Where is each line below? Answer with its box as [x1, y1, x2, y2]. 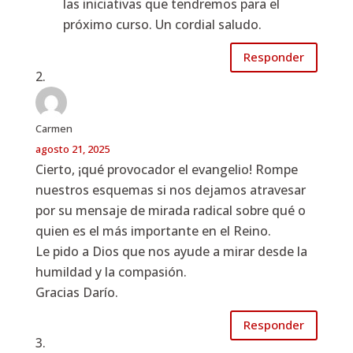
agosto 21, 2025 [35, 141, 110, 156]
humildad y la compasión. [35, 262, 187, 281]
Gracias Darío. [35, 283, 118, 301]
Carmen [35, 121, 72, 136]
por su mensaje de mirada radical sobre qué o [35, 201, 306, 219]
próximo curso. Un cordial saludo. [62, 15, 262, 33]
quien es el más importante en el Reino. [35, 221, 271, 240]
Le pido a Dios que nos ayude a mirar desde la [35, 242, 307, 260]
